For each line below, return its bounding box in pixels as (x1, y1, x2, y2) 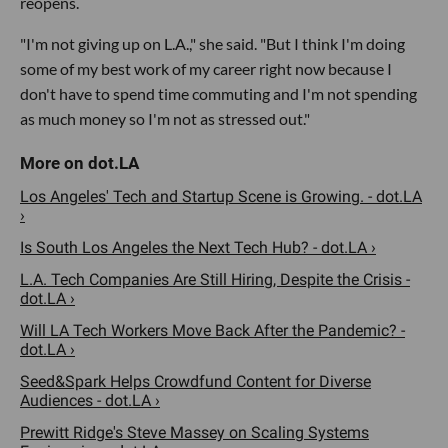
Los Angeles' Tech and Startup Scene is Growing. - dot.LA (20, 187, 422, 206)
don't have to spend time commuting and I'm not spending (20, 84, 417, 103)
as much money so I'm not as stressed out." (20, 109, 310, 128)
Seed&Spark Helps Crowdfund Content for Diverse (20, 372, 371, 391)
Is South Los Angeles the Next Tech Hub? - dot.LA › (20, 238, 376, 257)
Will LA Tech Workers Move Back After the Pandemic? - (20, 321, 405, 340)
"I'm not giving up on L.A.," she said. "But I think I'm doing (20, 34, 405, 53)
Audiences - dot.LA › (20, 391, 160, 410)
